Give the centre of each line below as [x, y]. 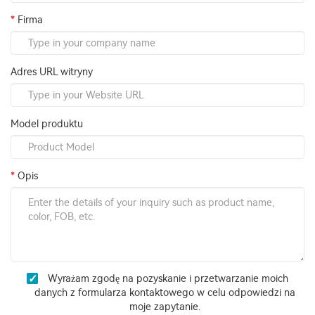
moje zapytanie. [165, 307]
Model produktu [47, 124]
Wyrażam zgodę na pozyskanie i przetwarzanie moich [167, 279]
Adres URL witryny [52, 72]
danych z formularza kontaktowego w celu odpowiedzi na [165, 293]
